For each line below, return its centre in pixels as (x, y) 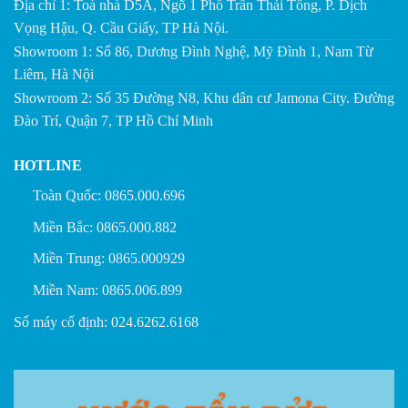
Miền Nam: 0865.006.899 (107, 290)
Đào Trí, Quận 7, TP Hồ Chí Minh (113, 121)
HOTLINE (47, 166)
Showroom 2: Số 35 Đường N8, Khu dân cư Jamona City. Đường (204, 98)
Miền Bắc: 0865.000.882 (104, 227)
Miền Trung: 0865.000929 (108, 259)
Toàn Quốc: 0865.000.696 (108, 196)
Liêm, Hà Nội (54, 75)
